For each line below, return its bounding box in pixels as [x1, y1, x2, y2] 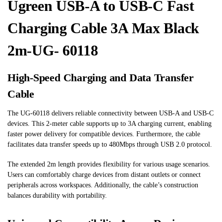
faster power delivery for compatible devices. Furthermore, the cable [7, 130, 200, 138]
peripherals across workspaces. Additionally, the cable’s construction [7, 181, 198, 189]
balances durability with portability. [7, 192, 107, 200]
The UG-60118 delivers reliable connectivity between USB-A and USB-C [7, 109, 214, 117]
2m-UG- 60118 [7, 42, 98, 58]
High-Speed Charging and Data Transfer [7, 71, 194, 84]
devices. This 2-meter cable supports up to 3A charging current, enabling [7, 119, 212, 127]
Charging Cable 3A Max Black [7, 19, 199, 36]
